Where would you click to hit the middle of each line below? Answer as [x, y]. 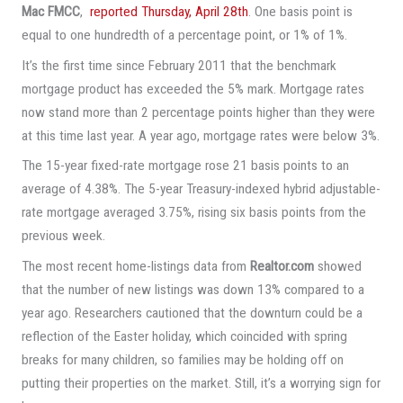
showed [337, 267]
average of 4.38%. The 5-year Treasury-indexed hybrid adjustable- [201, 189]
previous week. [63, 236]
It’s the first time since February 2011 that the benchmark [179, 65]
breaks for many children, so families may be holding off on [182, 360]
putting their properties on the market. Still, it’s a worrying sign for [201, 384]
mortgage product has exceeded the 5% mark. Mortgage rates [193, 89]
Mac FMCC [50, 11]
